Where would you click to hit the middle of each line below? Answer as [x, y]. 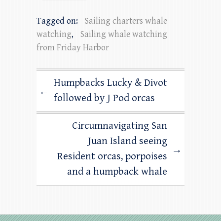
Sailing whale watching [124, 35]
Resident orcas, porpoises [112, 157]
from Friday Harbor [73, 48]
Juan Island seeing [128, 141]
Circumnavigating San [120, 126]
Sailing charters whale [126, 21]
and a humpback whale [117, 172]
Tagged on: [58, 21]
